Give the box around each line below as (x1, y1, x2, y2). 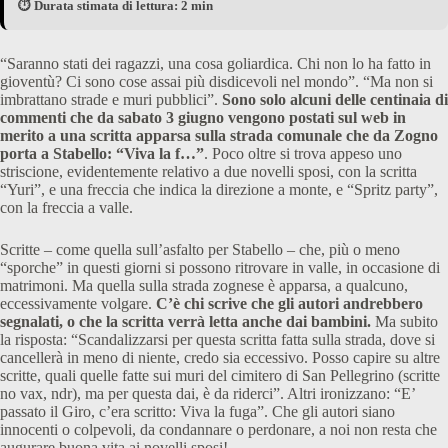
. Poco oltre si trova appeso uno (204, 145, 402, 163)
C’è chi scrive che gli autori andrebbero (152, 295, 423, 313)
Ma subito (375, 313, 438, 331)
